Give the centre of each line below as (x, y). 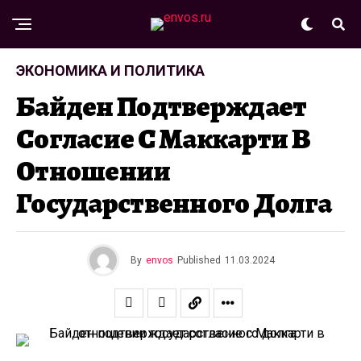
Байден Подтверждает (162, 106)
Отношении (93, 171)
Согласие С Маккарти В (163, 139)
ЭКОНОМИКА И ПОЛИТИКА (110, 71)
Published (199, 260)
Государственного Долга (174, 203)
